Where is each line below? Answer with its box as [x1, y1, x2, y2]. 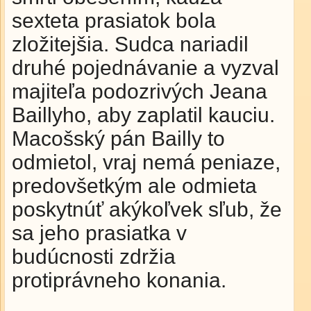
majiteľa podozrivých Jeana [12, 80, 267, 103]
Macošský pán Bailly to [12, 127, 225, 150]
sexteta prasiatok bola [12, 9, 216, 32]
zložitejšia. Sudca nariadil [12, 33, 249, 56]
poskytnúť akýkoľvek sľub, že [12, 198, 282, 221]
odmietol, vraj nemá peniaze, [12, 151, 280, 174]
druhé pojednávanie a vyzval [12, 56, 279, 79]
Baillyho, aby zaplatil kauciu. [12, 103, 275, 126]
